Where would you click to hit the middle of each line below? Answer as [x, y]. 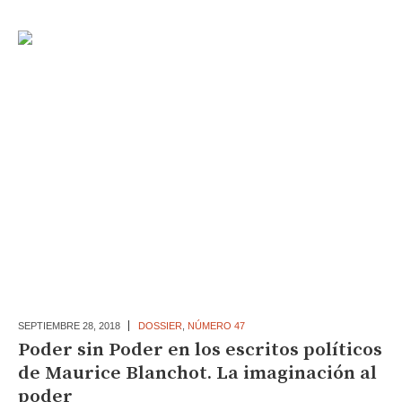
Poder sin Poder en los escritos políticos [200, 350]
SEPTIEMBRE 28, [58, 326]
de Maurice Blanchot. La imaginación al [197, 374]
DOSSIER [160, 326]
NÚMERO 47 [216, 326]
